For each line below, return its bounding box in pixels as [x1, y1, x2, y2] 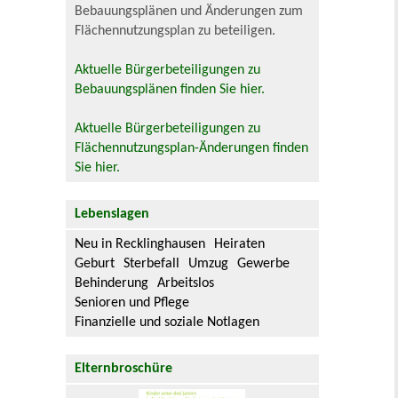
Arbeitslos [157, 275, 215, 291]
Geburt [75, 256, 115, 271]
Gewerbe [237, 256, 291, 271]
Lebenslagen [75, 206, 150, 221]
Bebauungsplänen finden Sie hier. [75, 82, 266, 97]
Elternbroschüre [75, 361, 173, 376]
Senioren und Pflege [75, 295, 190, 310]
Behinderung [75, 275, 149, 291]
